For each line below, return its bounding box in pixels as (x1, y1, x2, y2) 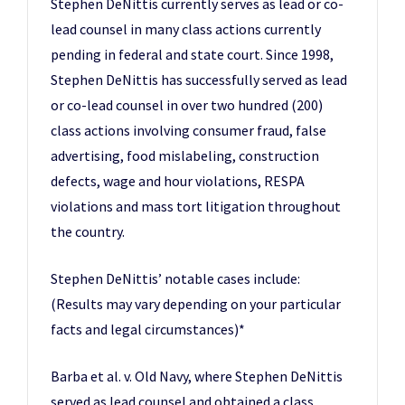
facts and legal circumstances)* (51, 320, 245, 338)
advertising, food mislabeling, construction (51, 146, 319, 165)
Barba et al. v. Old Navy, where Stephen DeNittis (51, 367, 343, 385)
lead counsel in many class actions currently (51, 20, 321, 38)
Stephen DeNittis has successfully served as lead (51, 71, 347, 89)
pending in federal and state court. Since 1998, (51, 45, 334, 63)
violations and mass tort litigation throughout (51, 197, 341, 215)
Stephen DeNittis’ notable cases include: (51, 269, 300, 287)
